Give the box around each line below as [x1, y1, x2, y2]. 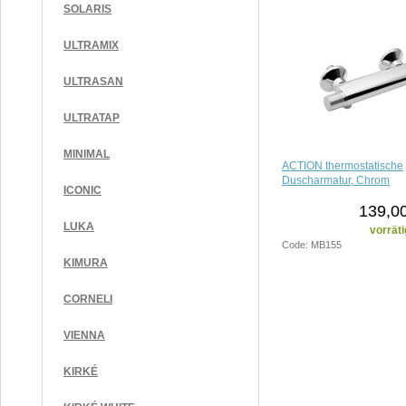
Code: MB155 [282, 238, 342, 250]
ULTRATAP [63, 111, 120, 124]
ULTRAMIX [63, 39, 119, 52]
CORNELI [63, 293, 112, 305]
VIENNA [63, 329, 105, 342]
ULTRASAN [63, 75, 123, 88]
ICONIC [63, 184, 101, 197]
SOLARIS [63, 3, 111, 15]
